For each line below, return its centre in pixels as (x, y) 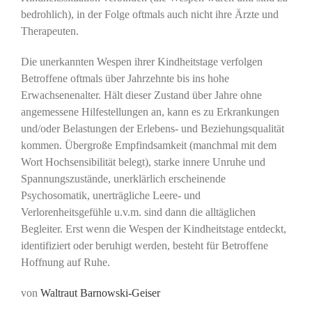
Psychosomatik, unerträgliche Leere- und (111, 196)
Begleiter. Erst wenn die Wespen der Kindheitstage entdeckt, (154, 229)
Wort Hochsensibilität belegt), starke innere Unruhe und (143, 162)
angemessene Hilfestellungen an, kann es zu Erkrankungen (150, 112)
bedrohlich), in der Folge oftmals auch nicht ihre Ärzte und (150, 15)
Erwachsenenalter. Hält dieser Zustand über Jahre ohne (141, 95)
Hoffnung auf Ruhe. (65, 263)
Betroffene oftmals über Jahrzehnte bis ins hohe (125, 79)
